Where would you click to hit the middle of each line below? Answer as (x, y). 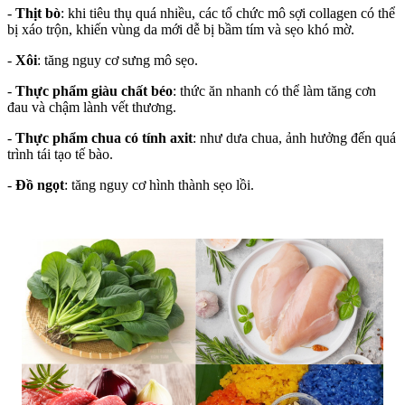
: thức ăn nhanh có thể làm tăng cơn (274, 91)
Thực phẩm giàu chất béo (94, 91)
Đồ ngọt (40, 185)
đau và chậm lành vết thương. (92, 108)
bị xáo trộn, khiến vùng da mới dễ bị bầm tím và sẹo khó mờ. (181, 30)
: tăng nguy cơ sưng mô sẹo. (118, 61)
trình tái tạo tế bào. (60, 155)
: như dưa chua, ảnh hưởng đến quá (294, 138)
